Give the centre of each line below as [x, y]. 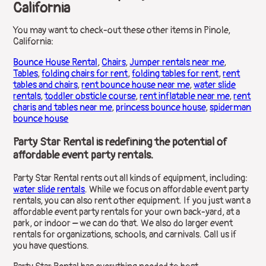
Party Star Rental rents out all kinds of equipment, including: [131, 178]
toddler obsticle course [90, 96]
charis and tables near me [63, 107]
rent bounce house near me [136, 85]
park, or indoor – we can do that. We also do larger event [123, 224]
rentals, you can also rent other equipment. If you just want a [132, 201]
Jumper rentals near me [177, 62]
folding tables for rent [175, 73]
